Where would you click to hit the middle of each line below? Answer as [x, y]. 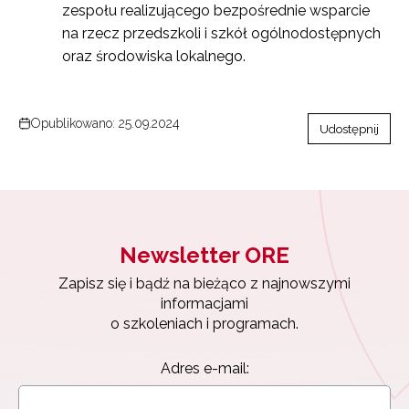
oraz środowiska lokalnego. [154, 57]
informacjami [204, 304]
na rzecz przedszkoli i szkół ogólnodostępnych [221, 34]
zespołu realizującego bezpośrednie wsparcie [216, 11]
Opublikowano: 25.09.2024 [105, 124]
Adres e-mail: [204, 369]
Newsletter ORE [204, 256]
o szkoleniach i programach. [204, 324]
